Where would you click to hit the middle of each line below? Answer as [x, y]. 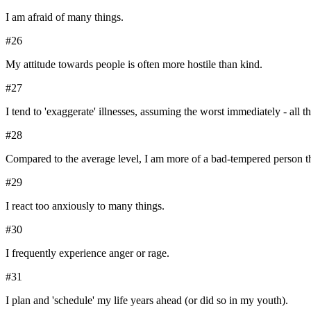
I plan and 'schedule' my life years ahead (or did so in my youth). [147, 301]
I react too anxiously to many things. [85, 206]
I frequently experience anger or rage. [87, 253]
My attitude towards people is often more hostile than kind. [134, 65]
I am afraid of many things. [65, 17]
